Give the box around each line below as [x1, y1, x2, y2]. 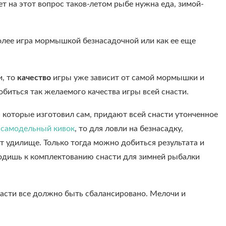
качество [17, 74, 51, 82]
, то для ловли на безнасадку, [75, 125, 183, 133]
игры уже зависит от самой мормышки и [51, 74, 204, 82]
